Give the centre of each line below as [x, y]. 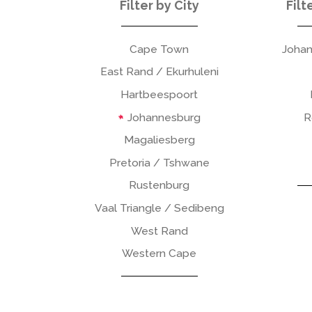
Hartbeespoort [159, 94]
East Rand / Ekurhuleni [159, 72]
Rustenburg [159, 185]
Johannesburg [162, 117]
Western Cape [159, 253]
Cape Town [159, 49]
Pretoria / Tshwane [159, 162]
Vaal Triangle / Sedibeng [159, 208]
